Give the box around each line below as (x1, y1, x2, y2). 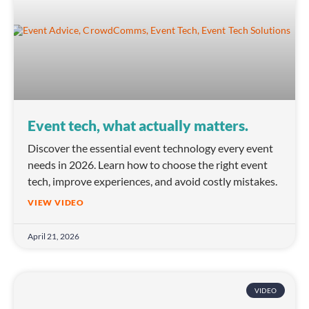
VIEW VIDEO (28, 197, 84, 208)
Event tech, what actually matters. (28, 117, 248, 134)
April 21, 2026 (28, 231, 79, 242)
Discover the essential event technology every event (28, 141, 273, 155)
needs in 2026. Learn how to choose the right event (28, 158, 268, 172)
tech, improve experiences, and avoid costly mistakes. (28, 175, 277, 188)
